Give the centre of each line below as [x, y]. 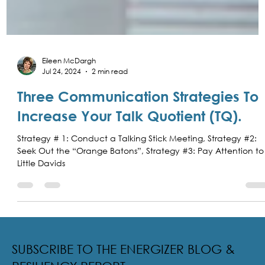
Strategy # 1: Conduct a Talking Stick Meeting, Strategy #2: [137, 164]
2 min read [110, 97]
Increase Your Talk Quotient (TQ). [130, 142]
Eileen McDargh [69, 87]
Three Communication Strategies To [138, 122]
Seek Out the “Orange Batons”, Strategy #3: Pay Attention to [108, 177]
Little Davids [41, 189]
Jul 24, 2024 [62, 97]
